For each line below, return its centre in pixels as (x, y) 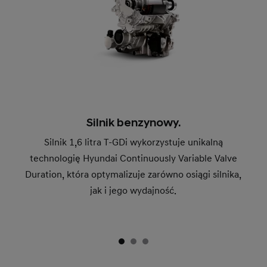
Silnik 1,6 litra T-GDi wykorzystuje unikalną (133, 142)
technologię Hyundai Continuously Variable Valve (133, 158)
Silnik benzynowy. (133, 123)
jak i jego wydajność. (133, 190)
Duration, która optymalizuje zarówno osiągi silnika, (133, 174)
